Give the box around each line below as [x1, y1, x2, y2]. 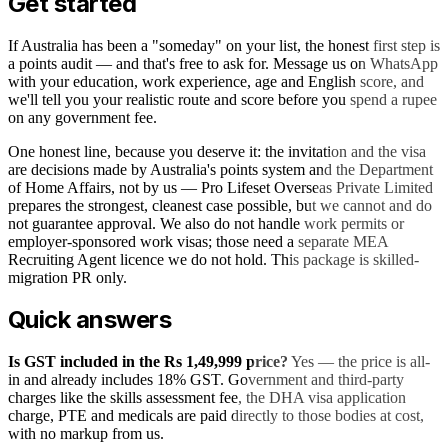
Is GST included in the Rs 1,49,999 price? [8, 352, 288, 370]
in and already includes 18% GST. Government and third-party [8, 370, 404, 388]
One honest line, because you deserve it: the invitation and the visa [8, 142, 426, 160]
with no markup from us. [8, 424, 164, 442]
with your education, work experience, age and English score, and [8, 72, 424, 90]
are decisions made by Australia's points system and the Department [8, 160, 433, 178]
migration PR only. [8, 268, 127, 286]
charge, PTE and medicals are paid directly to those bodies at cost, [8, 406, 424, 424]
